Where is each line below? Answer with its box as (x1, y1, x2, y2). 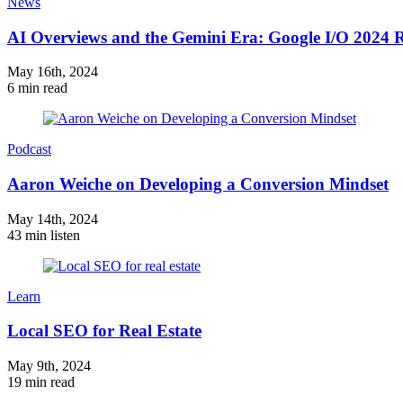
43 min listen (7, 227, 80, 243)
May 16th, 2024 (7, 64, 98, 80)
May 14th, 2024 (7, 210, 98, 227)
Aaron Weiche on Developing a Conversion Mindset (7, 175, 389, 194)
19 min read (7, 374, 75, 390)
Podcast (7, 141, 51, 157)
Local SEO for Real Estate (7, 321, 201, 341)
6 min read (7, 80, 67, 96)
